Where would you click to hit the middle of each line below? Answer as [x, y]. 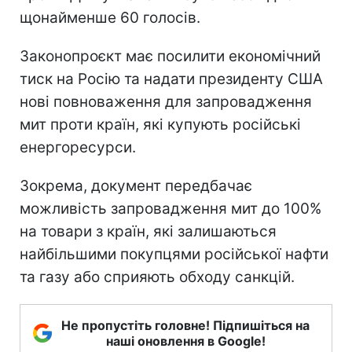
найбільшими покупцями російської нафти [174, 254]
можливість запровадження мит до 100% [170, 208]
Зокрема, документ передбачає [136, 185]
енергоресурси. [78, 147]
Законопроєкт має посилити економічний [170, 56]
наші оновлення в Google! [185, 341]
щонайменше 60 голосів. [110, 17]
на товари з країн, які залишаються [148, 231]
